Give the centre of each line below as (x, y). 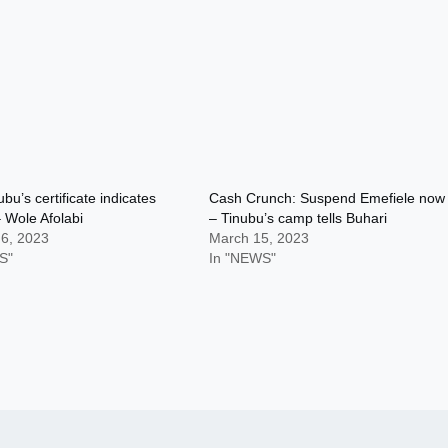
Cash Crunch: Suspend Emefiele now (327, 198)
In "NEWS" (243, 258)
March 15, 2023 (259, 238)
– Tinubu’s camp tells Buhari (298, 218)
